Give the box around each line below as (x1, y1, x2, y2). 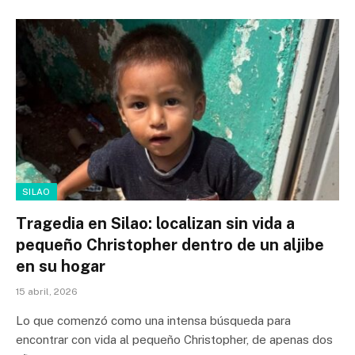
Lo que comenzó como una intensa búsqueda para (16, 314, 291, 328)
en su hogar (16, 257, 105, 277)
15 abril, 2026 (16, 286, 78, 298)
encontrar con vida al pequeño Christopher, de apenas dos (16, 333, 333, 347)
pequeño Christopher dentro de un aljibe (16, 235, 324, 255)
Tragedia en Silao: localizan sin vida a (16, 214, 295, 234)
